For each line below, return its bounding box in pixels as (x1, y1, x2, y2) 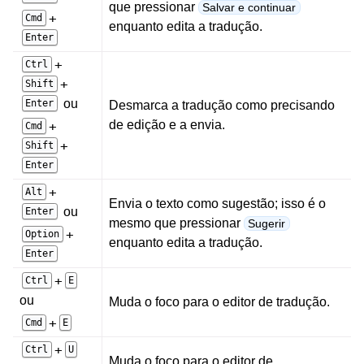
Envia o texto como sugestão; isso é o (109, 196, 326, 210)
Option (25, 227, 60, 240)
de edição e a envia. (109, 117, 225, 132)
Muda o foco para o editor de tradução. (109, 294, 330, 309)
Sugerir (248, 216, 286, 230)
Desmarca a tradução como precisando (109, 97, 335, 112)
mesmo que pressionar (109, 215, 244, 230)
